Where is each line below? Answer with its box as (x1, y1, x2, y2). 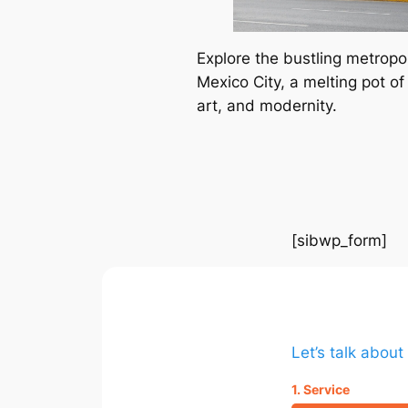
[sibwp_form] (291, 230, 387, 250)
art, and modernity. (197, 97, 337, 116)
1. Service (291, 381, 350, 397)
